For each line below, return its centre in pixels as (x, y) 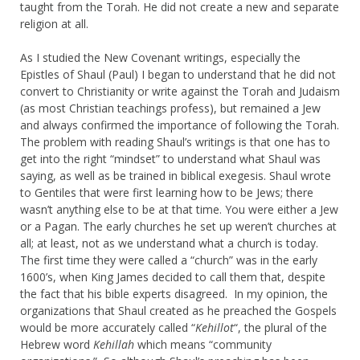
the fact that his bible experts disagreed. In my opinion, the (174, 293)
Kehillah (114, 344)
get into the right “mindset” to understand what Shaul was (170, 158)
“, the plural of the (280, 327)
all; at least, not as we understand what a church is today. (169, 243)
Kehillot (215, 327)
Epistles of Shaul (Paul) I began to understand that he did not (178, 74)
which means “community (203, 344)
